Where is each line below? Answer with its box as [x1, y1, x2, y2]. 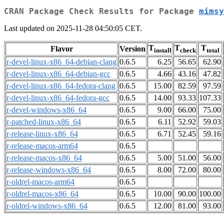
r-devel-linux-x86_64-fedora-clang [6, 81, 115, 90]
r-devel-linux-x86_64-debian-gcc [6, 69, 110, 78]
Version [119, 44, 145, 53]
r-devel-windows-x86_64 [6, 105, 86, 114]
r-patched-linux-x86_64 [6, 117, 81, 126]
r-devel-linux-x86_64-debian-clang [6, 57, 116, 66]
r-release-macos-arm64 [6, 141, 78, 150]
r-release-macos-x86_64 [6, 153, 82, 162]
